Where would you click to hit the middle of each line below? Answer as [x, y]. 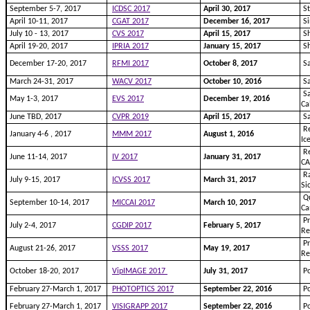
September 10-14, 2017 [49, 203]
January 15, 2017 [232, 46]
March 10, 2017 [230, 203]
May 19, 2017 [227, 248]
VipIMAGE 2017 [140, 271]
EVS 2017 [128, 99]
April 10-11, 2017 [39, 21]
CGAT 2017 [130, 21]
